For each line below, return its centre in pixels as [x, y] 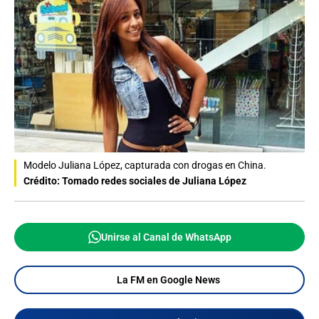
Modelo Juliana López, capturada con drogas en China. [145, 166]
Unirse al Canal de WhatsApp [166, 237]
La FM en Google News [168, 280]
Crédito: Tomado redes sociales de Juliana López [135, 181]
